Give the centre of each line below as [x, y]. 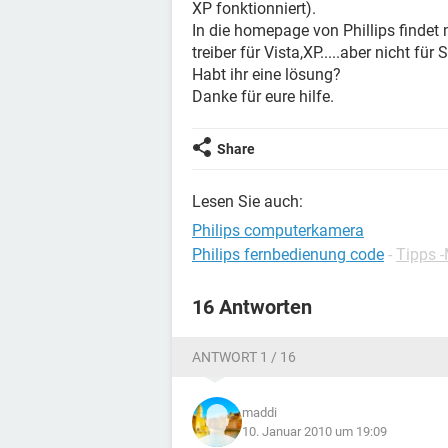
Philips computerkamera [278, 230]
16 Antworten [252, 307]
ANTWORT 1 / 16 [244, 357]
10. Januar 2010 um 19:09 [314, 431]
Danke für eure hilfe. [263, 96]
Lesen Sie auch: [247, 201]
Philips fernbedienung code [288, 254]
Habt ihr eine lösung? [266, 74]
